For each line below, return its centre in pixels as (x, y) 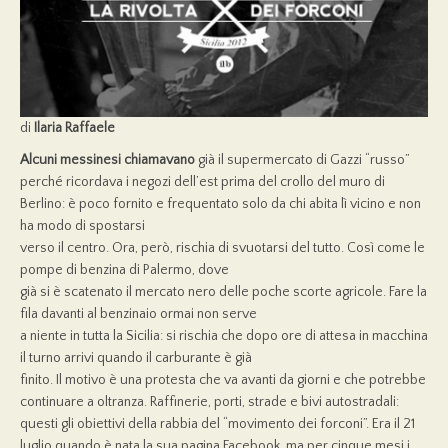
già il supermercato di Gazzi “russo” (302, 160)
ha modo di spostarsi (82, 226)
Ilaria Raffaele (74, 128)
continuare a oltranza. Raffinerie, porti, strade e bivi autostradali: (209, 402)
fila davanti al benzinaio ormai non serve (138, 314)
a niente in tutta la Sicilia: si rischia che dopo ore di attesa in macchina (224, 336)
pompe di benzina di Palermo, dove (124, 270)
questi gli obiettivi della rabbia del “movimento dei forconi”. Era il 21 (217, 424)
